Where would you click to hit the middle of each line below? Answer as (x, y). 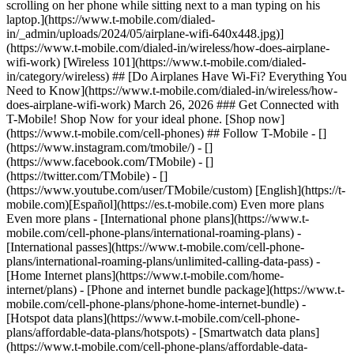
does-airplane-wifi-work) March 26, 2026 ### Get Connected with (173, 105)
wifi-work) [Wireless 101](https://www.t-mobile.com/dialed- (156, 62)
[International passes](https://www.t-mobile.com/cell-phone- (155, 247)
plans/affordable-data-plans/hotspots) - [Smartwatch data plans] (163, 332)
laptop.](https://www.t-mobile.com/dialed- (111, 19)
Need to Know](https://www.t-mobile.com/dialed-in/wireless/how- (172, 90)
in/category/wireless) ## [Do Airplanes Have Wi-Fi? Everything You (177, 76)
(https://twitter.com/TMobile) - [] (87, 176)
